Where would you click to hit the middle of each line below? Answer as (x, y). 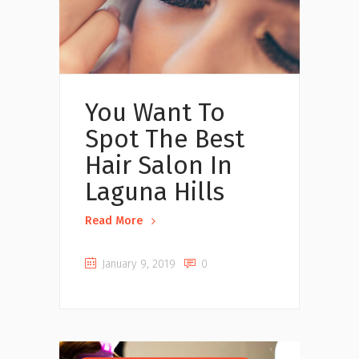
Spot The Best (165, 139)
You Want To (155, 112)
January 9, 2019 (137, 264)
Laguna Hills (155, 192)
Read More (114, 221)
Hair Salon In (159, 165)
